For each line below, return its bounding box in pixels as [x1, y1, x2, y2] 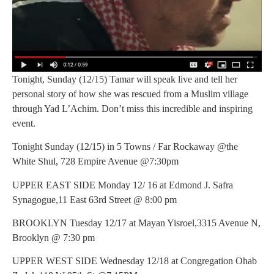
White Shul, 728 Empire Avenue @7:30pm [12, 156, 179, 167]
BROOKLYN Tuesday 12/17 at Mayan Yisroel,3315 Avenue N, [12, 217, 261, 228]
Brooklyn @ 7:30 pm [12, 232, 95, 243]
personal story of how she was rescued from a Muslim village [12, 88, 248, 99]
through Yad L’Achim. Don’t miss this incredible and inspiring [12, 103, 253, 114]
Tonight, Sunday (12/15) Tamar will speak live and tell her [12, 73, 237, 84]
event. [12, 117, 35, 128]
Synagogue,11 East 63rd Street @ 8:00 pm [12, 194, 177, 205]
